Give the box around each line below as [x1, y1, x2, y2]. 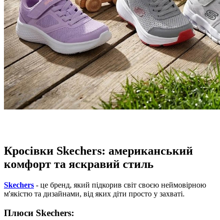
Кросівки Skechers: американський [4, 144, 193, 158]
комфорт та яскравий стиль [4, 158, 154, 171]
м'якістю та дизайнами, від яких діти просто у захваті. [4, 190, 185, 198]
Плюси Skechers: [4, 207, 74, 218]
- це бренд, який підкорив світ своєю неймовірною [34, 181, 206, 190]
